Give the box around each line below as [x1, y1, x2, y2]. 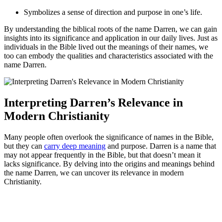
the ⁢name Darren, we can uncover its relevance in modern [4, 168, 184, 177]
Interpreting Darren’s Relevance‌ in [4, 96, 183, 110]
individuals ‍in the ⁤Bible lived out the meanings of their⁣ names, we [4, 43, 208, 52]
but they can [4, 142, 44, 151]
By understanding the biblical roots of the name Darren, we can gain [4, 25, 217, 34]
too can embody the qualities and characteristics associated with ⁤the [4, 52, 213, 60]
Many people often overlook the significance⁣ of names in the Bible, [4, 133, 214, 142]
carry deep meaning [44, 142, 106, 151]
